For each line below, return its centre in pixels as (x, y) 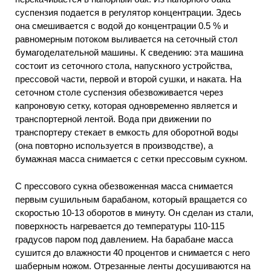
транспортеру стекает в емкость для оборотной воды (127, 132)
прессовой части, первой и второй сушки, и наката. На (128, 79)
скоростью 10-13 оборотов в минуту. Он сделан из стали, (134, 212)
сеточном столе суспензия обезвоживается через (119, 93)
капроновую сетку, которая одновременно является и (126, 106)
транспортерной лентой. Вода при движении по (113, 119)
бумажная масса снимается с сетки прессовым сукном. (131, 159)
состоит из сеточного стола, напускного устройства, (124, 66)
